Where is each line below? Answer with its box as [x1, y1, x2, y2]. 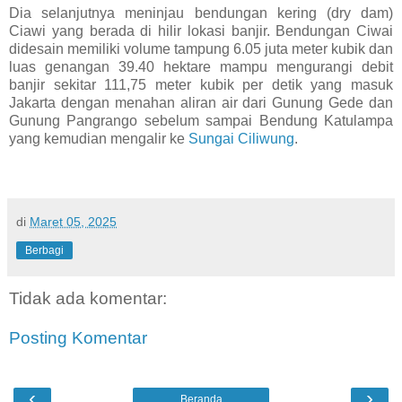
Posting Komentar [9, 328, 147, 347]
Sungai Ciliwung [188, 131, 294, 147]
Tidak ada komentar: [9, 289, 167, 309]
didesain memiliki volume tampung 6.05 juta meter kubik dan [9, 41, 393, 57]
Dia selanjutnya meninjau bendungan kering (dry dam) [9, 5, 393, 22]
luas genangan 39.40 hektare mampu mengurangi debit [9, 59, 393, 75]
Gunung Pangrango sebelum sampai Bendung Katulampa [9, 113, 393, 129]
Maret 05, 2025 [30, 214, 117, 230]
